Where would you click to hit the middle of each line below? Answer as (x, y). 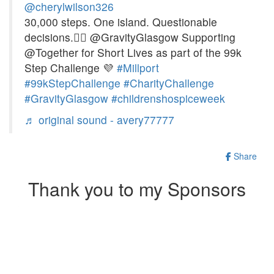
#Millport (138, 67)
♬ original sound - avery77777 (99, 119)
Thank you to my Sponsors (137, 188)
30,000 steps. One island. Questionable (121, 21)
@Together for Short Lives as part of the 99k (133, 52)
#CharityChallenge (169, 83)
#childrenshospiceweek (168, 98)
